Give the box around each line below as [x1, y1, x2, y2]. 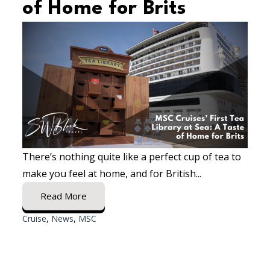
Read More [40, 189, 87, 202]
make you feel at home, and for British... [22, 166, 202, 180]
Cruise [22, 212, 47, 224]
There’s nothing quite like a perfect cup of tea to [22, 149, 242, 163]
